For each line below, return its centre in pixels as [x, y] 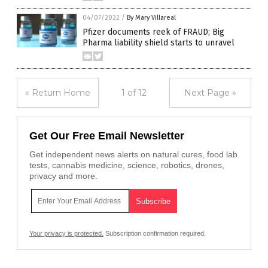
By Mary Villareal [151, 18]
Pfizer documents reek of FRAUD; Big [153, 32]
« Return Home [58, 93]
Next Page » [210, 93]
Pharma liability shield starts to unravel [159, 43]
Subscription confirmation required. [155, 233]
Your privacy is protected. [66, 233]
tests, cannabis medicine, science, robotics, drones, [127, 165]
